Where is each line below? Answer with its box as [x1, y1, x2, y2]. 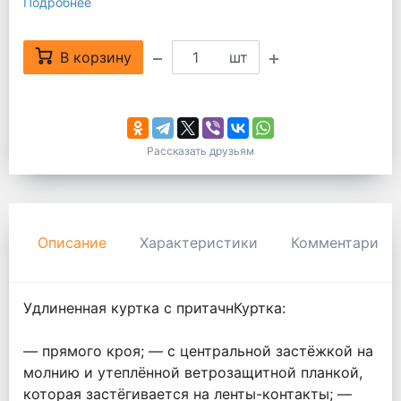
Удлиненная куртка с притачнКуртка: [23, 299, 286, 318]
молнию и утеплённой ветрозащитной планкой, [23, 363, 363, 382]
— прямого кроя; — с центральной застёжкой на [23, 342, 373, 361]
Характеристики [140, 234, 258, 252]
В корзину [60, 48, 132, 67]
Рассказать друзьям [147, 144, 254, 158]
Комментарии [291, 234, 388, 252]
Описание [38, 234, 107, 252]
